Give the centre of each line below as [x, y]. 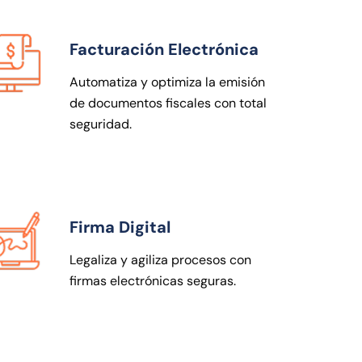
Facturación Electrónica [164, 49]
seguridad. [101, 124]
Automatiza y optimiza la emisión [167, 82]
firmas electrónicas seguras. [153, 280]
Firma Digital [120, 227]
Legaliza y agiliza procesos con [160, 259]
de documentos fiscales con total [168, 103]
